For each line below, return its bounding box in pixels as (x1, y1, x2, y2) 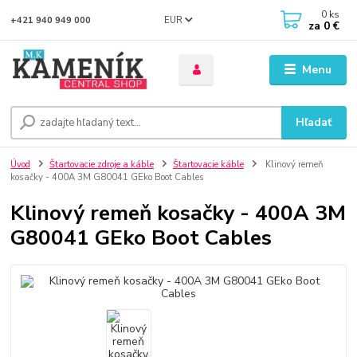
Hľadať (296, 115, 332, 131)
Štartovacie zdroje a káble (49, 159, 154, 171)
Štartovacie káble (172, 159, 244, 171)
